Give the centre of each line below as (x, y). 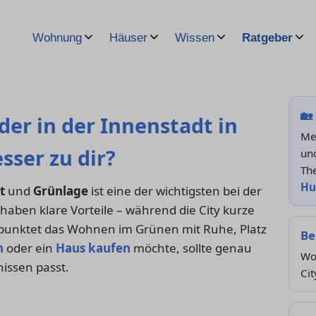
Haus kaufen (93, 248)
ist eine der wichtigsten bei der (175, 191)
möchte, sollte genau (191, 248)
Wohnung (57, 38)
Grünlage (61, 191)
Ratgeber (267, 38)
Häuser (128, 38)
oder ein (30, 248)
